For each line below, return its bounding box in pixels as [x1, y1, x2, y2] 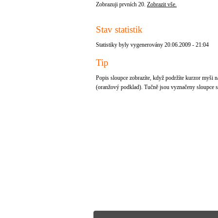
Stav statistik [96, 24, 143, 35]
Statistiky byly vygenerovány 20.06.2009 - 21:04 [96, 41, 209, 48]
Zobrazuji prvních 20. [96, 1, 147, 8]
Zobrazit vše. [147, 1, 177, 8]
